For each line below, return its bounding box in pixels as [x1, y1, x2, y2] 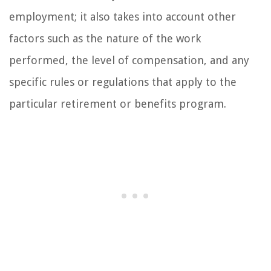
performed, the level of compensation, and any [9, 53, 249, 67]
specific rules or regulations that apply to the [9, 75, 237, 88]
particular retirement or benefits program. [9, 97, 226, 110]
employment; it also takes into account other [9, 10, 236, 23]
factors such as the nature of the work [9, 31, 201, 45]
